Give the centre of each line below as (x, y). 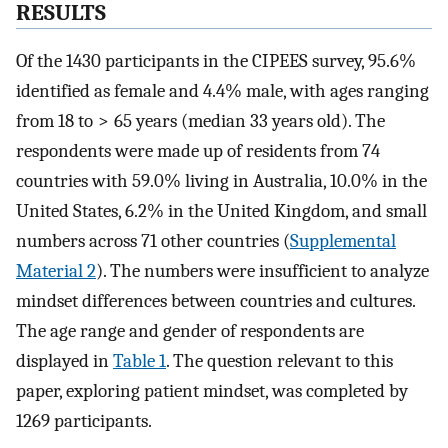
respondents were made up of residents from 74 (198, 151)
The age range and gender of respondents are (190, 331)
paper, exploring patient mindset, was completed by (212, 391)
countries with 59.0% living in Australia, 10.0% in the (221, 181)
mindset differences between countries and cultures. (215, 301)
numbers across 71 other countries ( (153, 241)
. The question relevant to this (279, 361)
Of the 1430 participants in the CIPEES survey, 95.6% (216, 61)
